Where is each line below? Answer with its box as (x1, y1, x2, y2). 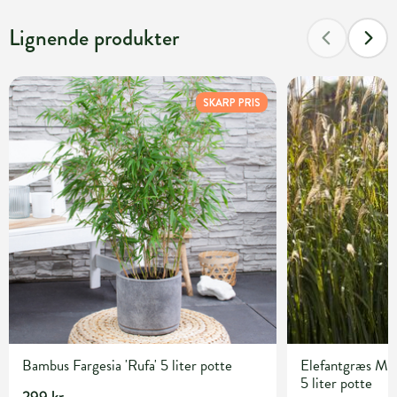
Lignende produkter (9, 21, 179, 54)
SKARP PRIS (203, 95, 261, 110)
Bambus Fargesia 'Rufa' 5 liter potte (22, 354, 232, 378)
